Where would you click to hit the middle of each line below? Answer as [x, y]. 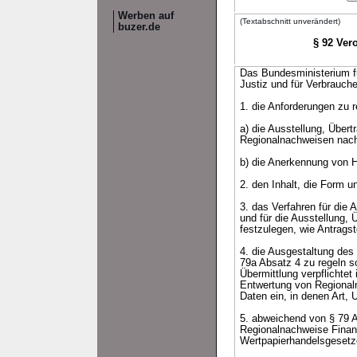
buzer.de [139, 27]
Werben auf [146, 16]
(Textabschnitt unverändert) [290, 21]
